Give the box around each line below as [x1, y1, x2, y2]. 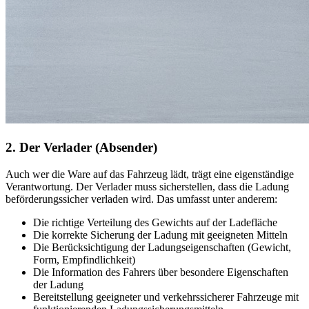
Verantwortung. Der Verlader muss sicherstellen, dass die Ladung [6, 180, 289, 192]
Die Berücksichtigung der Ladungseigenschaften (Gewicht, [33, 241, 291, 253]
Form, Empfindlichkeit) [33, 253, 135, 266]
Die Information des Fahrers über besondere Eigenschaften [33, 266, 288, 278]
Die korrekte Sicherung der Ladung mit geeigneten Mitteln [33, 228, 288, 241]
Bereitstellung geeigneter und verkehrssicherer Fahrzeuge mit [33, 290, 299, 303]
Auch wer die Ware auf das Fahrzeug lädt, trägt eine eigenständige [6, 168, 294, 180]
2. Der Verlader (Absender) [6, 139, 157, 154]
